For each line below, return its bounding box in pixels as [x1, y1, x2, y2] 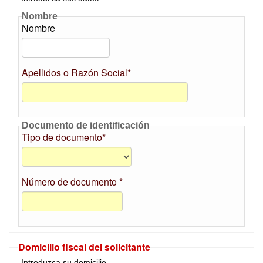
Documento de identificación [22, 120, 150, 130]
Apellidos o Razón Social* [22, 66, 131, 79]
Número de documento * [22, 175, 123, 188]
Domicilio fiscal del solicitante [18, 240, 150, 254]
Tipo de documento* [22, 130, 106, 144]
